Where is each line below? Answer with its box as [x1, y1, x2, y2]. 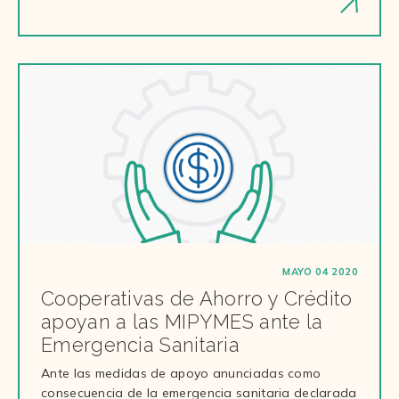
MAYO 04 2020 [282, 265, 358, 278]
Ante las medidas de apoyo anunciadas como [41, 365, 322, 381]
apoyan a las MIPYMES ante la [41, 310, 323, 333]
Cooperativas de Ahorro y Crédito [41, 287, 353, 310]
